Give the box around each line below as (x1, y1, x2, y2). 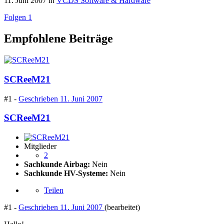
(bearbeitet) (104, 203, 140, 212)
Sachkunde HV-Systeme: (24, 169, 108, 178)
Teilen (44, 186, 63, 195)
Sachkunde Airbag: (24, 160, 90, 169)
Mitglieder (24, 142, 56, 151)
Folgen (4, 13, 26, 22)
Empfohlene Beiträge (4, 32, 113, 45)
